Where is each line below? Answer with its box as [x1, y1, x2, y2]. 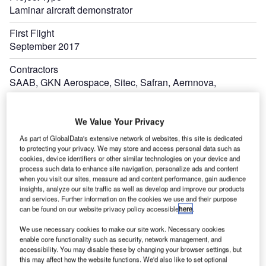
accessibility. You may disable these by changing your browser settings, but [20, 244, 242, 254]
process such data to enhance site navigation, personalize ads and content [20, 163, 239, 173]
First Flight [9, 26, 54, 40]
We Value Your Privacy [74, 115, 164, 128]
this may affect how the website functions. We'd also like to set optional [20, 254, 228, 264]
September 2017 [9, 39, 80, 53]
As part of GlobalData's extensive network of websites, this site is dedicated [20, 133, 243, 143]
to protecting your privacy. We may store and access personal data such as [20, 143, 241, 153]
